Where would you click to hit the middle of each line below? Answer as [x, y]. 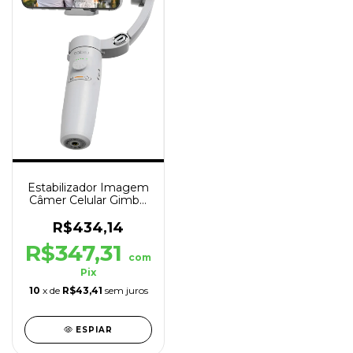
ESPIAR [95, 329]
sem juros [126, 290]
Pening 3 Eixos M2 [88, 212]
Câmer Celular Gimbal [88, 200]
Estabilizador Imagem [88, 187]
